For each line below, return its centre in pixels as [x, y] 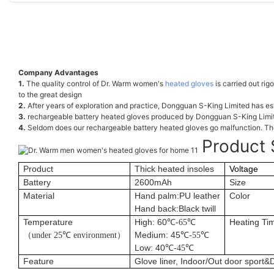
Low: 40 [150, 247]
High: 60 [151, 222]
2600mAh [153, 182]
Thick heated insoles [174, 168]
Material [39, 195]
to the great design [50, 94]
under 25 [47, 235]
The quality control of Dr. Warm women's [95, 83]
